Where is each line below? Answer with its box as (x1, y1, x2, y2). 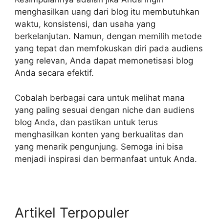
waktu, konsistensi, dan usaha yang (15, 19, 155, 29)
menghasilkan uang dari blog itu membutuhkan (15, 7, 199, 17)
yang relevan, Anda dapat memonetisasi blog (15, 56, 193, 66)
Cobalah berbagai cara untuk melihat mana (15, 92, 185, 103)
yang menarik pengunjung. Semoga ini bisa (15, 141, 183, 152)
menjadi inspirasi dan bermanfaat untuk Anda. (15, 153, 197, 164)
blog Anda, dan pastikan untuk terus (15, 117, 158, 127)
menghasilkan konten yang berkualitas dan (15, 129, 183, 139)
